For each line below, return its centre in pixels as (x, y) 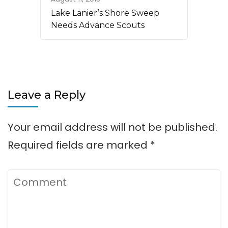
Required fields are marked (79, 145)
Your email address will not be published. (112, 127)
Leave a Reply (47, 95)
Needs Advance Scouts (98, 25)
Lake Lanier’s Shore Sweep (105, 13)
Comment (34, 178)
